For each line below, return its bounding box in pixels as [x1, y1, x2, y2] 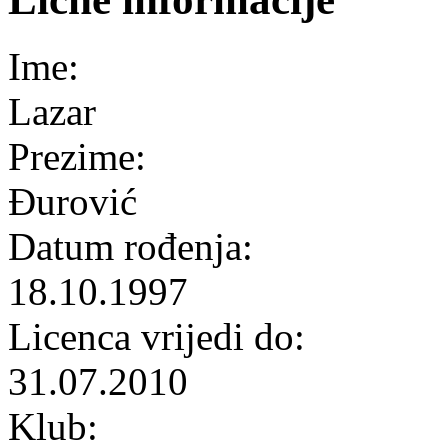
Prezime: [8, 134, 156, 178]
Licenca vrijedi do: [8, 314, 315, 358]
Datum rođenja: [8, 224, 263, 268]
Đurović [8, 179, 137, 223]
